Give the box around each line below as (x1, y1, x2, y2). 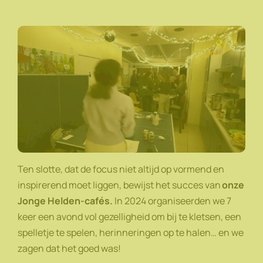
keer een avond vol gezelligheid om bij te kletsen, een (18, 210, 241, 223)
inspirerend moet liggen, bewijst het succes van (18, 178, 222, 191)
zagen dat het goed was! (18, 241, 123, 255)
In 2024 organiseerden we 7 (113, 194, 231, 207)
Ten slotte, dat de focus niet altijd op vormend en (18, 162, 224, 176)
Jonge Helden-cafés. (18, 194, 113, 207)
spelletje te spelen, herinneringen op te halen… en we (18, 225, 244, 239)
